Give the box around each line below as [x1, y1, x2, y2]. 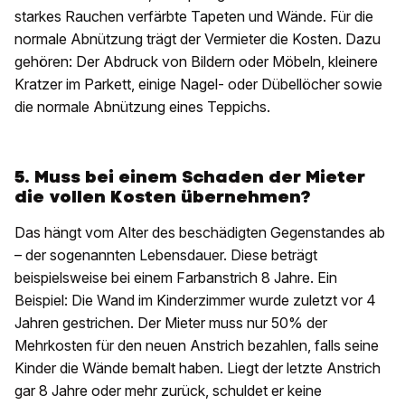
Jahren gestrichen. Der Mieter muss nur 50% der [14, 314, 327, 333]
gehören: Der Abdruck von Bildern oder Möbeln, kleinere [14, 52, 378, 71]
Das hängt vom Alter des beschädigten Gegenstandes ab [14, 223, 385, 242]
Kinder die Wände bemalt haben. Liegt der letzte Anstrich [14, 359, 381, 378]
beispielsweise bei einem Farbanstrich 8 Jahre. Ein [14, 268, 337, 287]
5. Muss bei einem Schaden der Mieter [14, 165, 365, 189]
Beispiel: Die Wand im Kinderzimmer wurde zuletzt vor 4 [14, 291, 376, 310]
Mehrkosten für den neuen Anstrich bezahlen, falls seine [14, 336, 379, 355]
